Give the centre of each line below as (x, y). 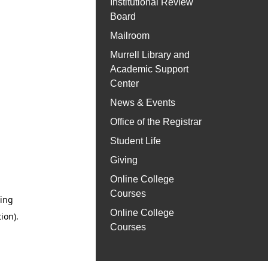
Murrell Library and (150, 55)
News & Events (143, 103)
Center (124, 84)
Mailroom (130, 36)
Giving (124, 160)
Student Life (135, 141)
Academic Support (149, 69)
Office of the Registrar (156, 122)
